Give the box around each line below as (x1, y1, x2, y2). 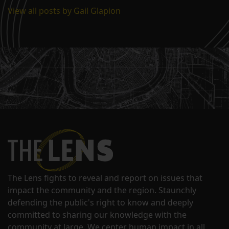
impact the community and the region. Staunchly (8, 185, 196, 196)
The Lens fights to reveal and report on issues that (8, 172, 202, 184)
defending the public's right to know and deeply (8, 197, 193, 209)
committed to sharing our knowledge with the (8, 209, 187, 221)
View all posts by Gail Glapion (8, 5, 121, 17)
